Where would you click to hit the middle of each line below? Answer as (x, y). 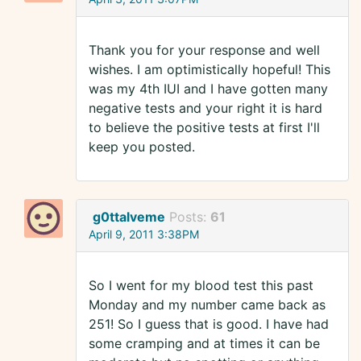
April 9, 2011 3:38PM (144, 234)
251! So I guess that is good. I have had (209, 324)
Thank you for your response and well (204, 50)
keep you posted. (142, 147)
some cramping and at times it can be (204, 344)
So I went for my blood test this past (201, 286)
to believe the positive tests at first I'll (204, 128)
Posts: (190, 217)
